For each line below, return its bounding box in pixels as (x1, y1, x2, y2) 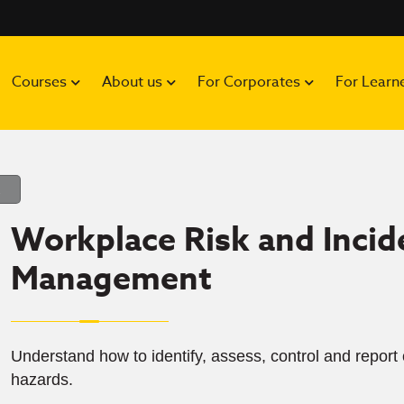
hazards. (11, 371, 73, 389)
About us (102, 71, 163, 93)
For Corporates (197, 71, 301, 93)
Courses (12, 71, 68, 93)
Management (11, 255, 212, 304)
